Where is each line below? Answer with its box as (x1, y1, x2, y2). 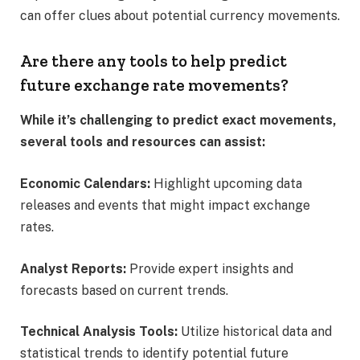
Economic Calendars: (20, 175, 153, 191)
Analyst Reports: (20, 260, 126, 276)
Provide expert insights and (126, 260, 293, 276)
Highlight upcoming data (153, 175, 302, 191)
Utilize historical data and (181, 324, 332, 340)
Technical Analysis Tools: (20, 324, 181, 340)
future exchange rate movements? (20, 76, 288, 96)
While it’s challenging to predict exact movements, (20, 112, 336, 129)
